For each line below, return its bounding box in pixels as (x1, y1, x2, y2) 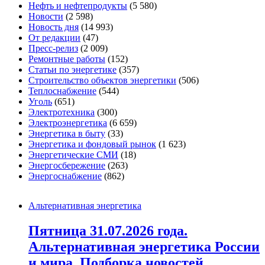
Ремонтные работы (28, 54, 105, 64)
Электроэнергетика (28, 118, 107, 128)
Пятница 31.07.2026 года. (28, 223, 188, 239)
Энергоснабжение (28, 171, 102, 182)
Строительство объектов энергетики (28, 75, 176, 86)
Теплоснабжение (28, 86, 96, 96)
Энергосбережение (28, 160, 105, 171)
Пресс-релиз (28, 43, 78, 54)
